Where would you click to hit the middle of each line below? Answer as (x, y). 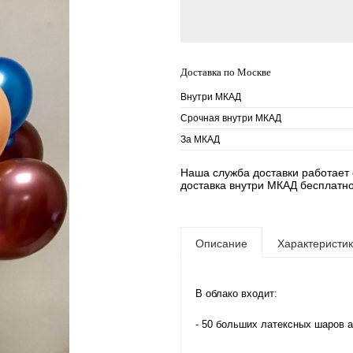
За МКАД (200, 139)
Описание (221, 243)
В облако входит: (236, 294)
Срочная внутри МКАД (231, 118)
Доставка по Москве (226, 72)
